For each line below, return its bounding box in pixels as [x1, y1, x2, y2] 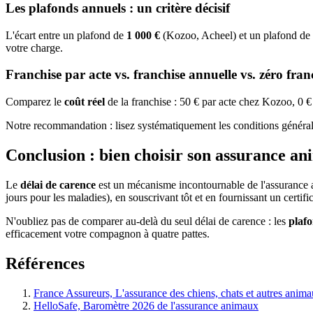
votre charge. [6, 41, 63, 54]
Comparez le [6, 96, 64, 108]
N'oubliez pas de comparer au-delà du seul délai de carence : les [6, 214, 289, 227]
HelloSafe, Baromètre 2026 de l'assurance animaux [34, 299, 259, 312]
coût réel [64, 96, 105, 108]
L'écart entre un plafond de [6, 29, 126, 41]
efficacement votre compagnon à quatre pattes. [6, 227, 210, 240]
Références [6, 254, 85, 272]
